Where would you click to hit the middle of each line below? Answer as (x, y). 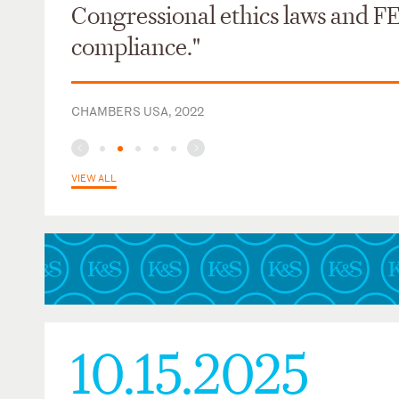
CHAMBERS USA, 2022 (138, 111)
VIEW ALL (94, 177)
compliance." (136, 48)
